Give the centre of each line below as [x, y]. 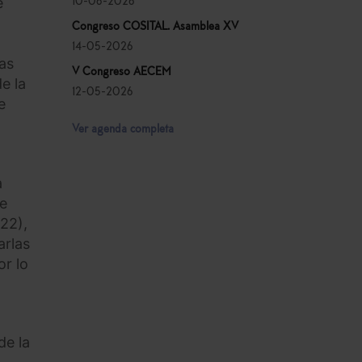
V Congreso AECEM [121, 72]
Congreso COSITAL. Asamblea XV [155, 27]
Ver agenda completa [122, 129]
